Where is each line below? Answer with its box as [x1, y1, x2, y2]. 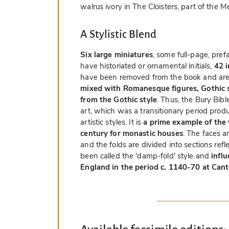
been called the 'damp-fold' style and [80, 150, 212, 161]
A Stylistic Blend [80, 28, 156, 40]
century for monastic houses [80, 128, 183, 139]
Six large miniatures [80, 49, 153, 60]
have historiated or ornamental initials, [80, 60, 214, 71]
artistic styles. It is [80, 117, 144, 127]
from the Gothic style [80, 94, 157, 105]
